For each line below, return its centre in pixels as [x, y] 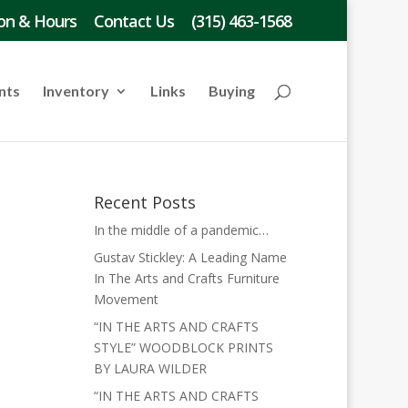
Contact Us [134, 20]
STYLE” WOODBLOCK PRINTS [183, 347]
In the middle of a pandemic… [181, 230]
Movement [126, 299]
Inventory [76, 91]
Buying [232, 91]
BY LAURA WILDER [150, 368]
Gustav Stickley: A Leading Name [190, 257]
